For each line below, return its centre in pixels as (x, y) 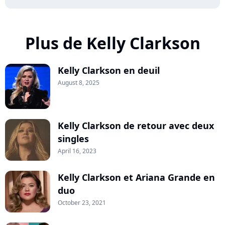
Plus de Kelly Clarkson (113, 43)
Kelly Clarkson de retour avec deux (136, 126)
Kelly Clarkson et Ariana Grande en (136, 178)
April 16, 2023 (77, 151)
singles (73, 139)
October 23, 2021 (82, 203)
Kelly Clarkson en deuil (109, 71)
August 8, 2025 (79, 83)
